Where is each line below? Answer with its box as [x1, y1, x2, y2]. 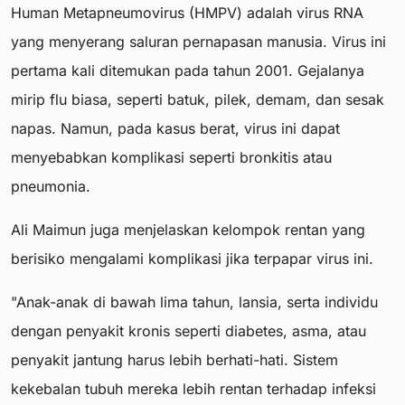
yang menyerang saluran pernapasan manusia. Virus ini [11, 33, 386, 52]
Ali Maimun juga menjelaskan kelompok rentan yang [11, 221, 365, 240]
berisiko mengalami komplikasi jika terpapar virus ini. [11, 250, 373, 268]
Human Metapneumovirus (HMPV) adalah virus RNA [11, 4, 363, 23]
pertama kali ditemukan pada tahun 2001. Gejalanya [11, 61, 364, 80]
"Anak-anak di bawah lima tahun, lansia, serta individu [11, 293, 378, 312]
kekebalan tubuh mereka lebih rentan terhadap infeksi [11, 380, 376, 399]
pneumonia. [11, 177, 90, 196]
